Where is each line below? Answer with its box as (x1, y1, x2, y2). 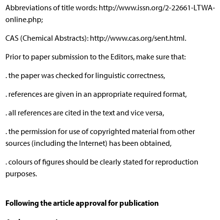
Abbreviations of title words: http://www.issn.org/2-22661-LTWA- (5, 2, 215, 12)
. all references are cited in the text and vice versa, (5, 108, 164, 117)
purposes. (5, 168, 37, 178)
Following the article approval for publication (5, 197, 159, 208)
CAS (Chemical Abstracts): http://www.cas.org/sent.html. (5, 33, 186, 43)
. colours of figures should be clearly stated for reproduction (5, 157, 198, 166)
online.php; (5, 14, 43, 24)
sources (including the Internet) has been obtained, (5, 138, 171, 148)
